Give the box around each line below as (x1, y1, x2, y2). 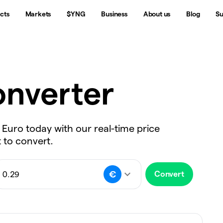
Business (101, 10, 127, 18)
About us (143, 10, 171, 18)
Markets (25, 10, 51, 18)
